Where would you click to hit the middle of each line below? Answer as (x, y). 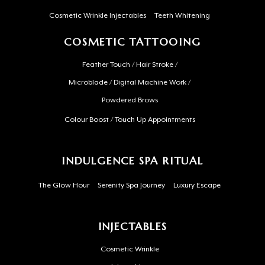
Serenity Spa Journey (131, 186)
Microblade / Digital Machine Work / (130, 83)
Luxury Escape (197, 186)
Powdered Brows (130, 101)
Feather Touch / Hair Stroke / (130, 65)
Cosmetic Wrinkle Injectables (98, 16)
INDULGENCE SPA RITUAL (132, 161)
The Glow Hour (64, 186)
